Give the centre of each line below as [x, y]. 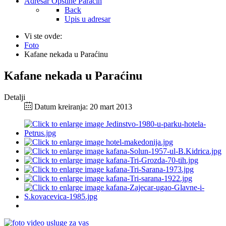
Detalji [15, 97]
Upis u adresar [88, 19]
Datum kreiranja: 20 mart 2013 [83, 106]
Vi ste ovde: [45, 36]
